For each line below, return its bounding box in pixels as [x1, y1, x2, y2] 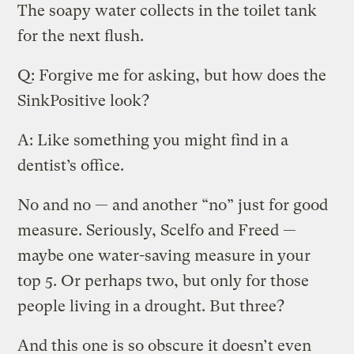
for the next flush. [17, 26, 145, 45]
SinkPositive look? [17, 91, 150, 110]
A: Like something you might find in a [17, 130, 289, 149]
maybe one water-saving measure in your [17, 246, 311, 265]
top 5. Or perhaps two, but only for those [17, 271, 310, 290]
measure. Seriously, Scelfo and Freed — [17, 220, 297, 239]
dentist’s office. [17, 156, 125, 175]
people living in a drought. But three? [17, 296, 285, 315]
